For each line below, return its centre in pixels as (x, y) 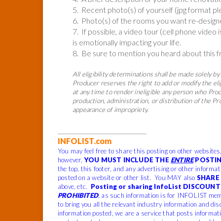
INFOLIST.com (85, 141)
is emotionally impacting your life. (127, 42)
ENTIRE (182, 160)
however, (71, 160)
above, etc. (74, 186)
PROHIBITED (78, 195)
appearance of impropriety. (111, 109)
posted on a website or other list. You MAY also (127, 177)
